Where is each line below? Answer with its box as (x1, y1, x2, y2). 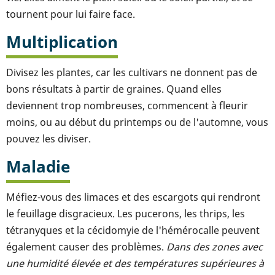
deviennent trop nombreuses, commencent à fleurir (6, 98, 248, 112)
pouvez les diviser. (6, 131, 91, 145)
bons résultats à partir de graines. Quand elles (6, 82, 222, 96)
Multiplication (6, 31, 118, 53)
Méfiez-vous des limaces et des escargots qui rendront (6, 190, 260, 204)
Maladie (6, 155, 70, 177)
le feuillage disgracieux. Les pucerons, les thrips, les (6, 206, 245, 220)
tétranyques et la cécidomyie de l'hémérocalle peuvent (6, 223, 260, 237)
